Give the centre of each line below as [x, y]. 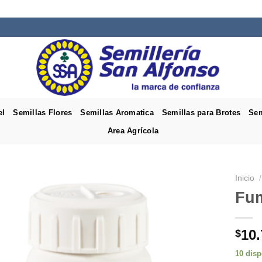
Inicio [245, 178]
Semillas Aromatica [117, 112]
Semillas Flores [43, 112]
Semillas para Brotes [201, 112]
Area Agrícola [133, 130]
